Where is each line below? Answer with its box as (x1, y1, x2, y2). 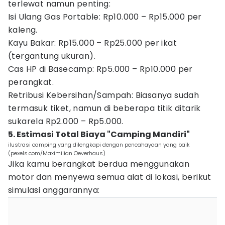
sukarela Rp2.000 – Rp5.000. (8, 116, 124, 127)
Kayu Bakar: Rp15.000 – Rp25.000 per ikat (8, 37, 177, 49)
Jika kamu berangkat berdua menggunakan (8, 158, 190, 170)
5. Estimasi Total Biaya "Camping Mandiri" (8, 129, 190, 140)
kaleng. (8, 24, 38, 36)
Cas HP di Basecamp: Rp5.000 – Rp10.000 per (8, 63, 193, 75)
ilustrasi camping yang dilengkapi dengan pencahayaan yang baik (8, 141, 190, 149)
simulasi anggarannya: (8, 184, 100, 196)
